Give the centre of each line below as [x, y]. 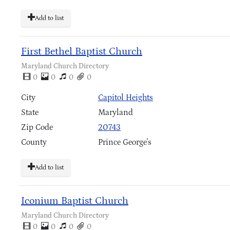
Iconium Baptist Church [75, 201]
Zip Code [37, 128]
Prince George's [125, 142]
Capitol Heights [126, 98]
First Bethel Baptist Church [82, 52]
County [34, 142]
